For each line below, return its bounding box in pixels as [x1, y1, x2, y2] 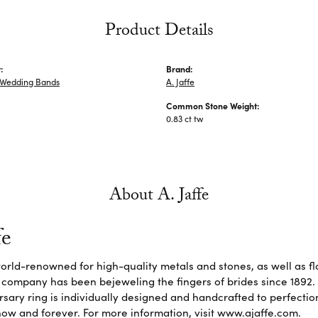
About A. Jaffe [109, 182, 209, 212]
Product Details [104, 17, 214, 47]
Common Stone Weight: [166, 99, 259, 111]
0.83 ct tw [166, 112, 203, 124]
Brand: [166, 62, 192, 75]
